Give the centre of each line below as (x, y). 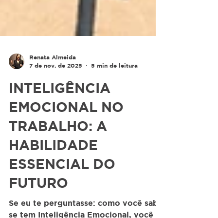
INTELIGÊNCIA (60, 130)
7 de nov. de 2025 (56, 108)
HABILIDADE (53, 187)
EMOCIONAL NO (66, 149)
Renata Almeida (53, 100)
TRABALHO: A (58, 168)
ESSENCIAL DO (62, 206)
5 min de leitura (114, 108)
